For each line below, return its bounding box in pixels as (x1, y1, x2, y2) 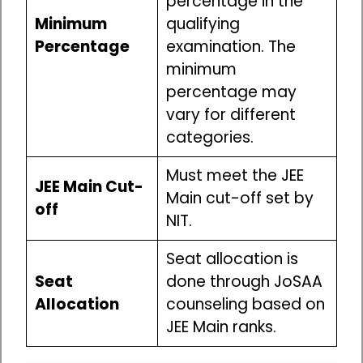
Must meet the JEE (165, 164, 304, 186)
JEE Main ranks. (165, 315, 276, 338)
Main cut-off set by (165, 186, 314, 209)
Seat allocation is (165, 247, 298, 270)
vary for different (165, 103, 296, 126)
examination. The (165, 35, 296, 58)
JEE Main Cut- (34, 175, 143, 198)
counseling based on (165, 293, 325, 315)
